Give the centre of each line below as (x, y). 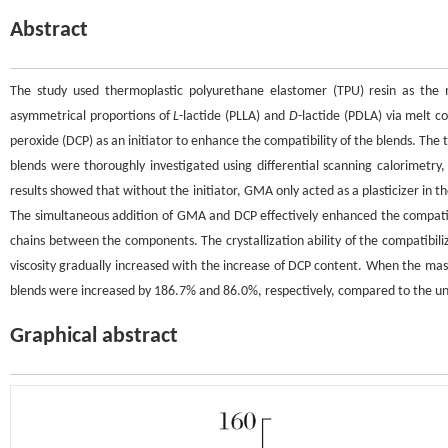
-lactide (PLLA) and (234, 116)
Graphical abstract (94, 336)
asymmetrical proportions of (92, 116)
